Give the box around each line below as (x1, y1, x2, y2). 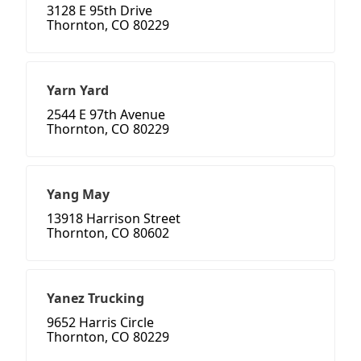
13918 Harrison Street (47, 210, 180, 228)
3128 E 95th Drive (47, 2, 152, 20)
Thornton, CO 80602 (47, 224, 169, 243)
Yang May (47, 185, 110, 204)
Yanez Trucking (47, 289, 144, 308)
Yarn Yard (47, 81, 109, 100)
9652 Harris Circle (47, 313, 154, 332)
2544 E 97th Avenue (47, 106, 165, 124)
